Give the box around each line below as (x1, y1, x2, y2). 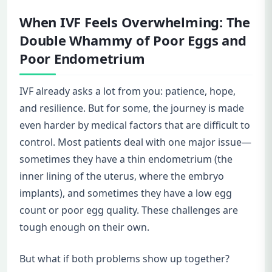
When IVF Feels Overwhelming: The (19, 13, 250, 32)
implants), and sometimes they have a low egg (19, 186, 232, 200)
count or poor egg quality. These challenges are (19, 203, 238, 217)
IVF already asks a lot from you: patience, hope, (19, 84, 236, 98)
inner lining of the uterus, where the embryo (19, 169, 224, 183)
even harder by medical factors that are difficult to (19, 118, 250, 132)
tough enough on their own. (19, 220, 149, 234)
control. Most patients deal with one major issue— (19, 135, 251, 149)
